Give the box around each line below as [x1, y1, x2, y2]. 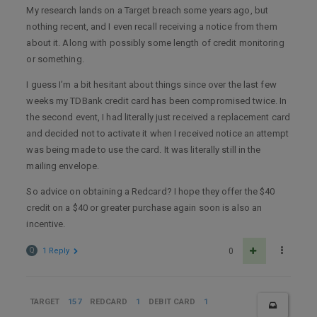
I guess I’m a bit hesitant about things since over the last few [26, 79, 277, 90]
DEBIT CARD [149, 297, 196, 306]
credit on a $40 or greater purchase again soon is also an [26, 202, 263, 213]
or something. [26, 54, 84, 64]
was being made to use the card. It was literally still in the [26, 144, 261, 155]
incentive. [26, 219, 66, 229]
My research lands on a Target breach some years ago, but [26, 5, 269, 16]
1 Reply [42, 246, 70, 255]
